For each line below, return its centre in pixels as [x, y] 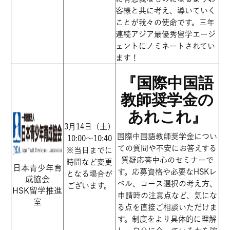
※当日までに [89, 150]
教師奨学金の [167, 100]
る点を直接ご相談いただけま [167, 207]
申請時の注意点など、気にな [167, 195]
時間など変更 [89, 162]
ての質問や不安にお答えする [167, 148]
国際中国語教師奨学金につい [167, 136]
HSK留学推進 [37, 191]
